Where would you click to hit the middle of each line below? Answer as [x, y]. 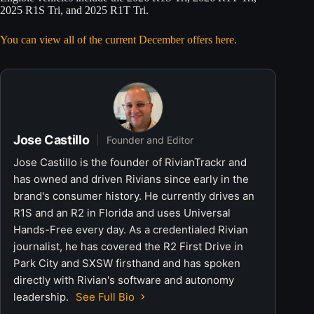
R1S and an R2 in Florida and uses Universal [122, 212]
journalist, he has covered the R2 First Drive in [128, 246]
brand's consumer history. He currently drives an [134, 196]
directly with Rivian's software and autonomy [124, 280]
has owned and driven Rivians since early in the [131, 179]
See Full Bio [105, 296]
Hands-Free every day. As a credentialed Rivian [131, 229]
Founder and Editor [150, 139]
